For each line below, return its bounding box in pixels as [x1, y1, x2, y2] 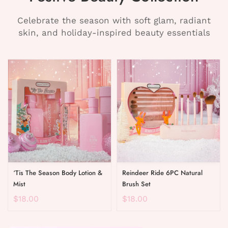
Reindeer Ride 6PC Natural [122, 167, 203, 178]
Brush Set [122, 179, 151, 189]
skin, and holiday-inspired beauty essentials [18, 27, 210, 38]
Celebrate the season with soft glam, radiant [17, 15, 211, 25]
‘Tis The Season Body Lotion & [13, 167, 102, 178]
